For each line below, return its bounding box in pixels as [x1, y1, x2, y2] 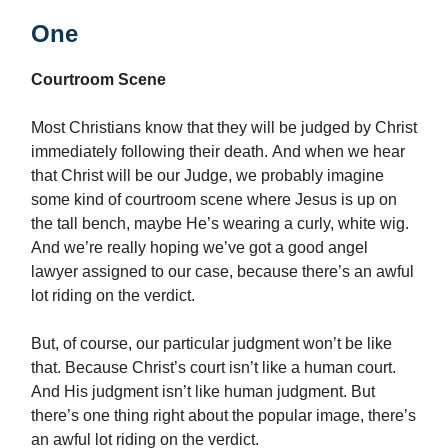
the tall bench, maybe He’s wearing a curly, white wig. [31, 215, 409, 233]
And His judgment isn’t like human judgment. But [31, 383, 375, 401]
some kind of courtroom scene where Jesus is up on [31, 191, 397, 209]
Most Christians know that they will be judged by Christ [31, 119, 417, 137]
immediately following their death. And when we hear [31, 143, 405, 161]
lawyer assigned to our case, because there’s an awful [31, 263, 414, 281]
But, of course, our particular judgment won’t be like [31, 335, 392, 353]
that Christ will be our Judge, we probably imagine [31, 167, 384, 185]
